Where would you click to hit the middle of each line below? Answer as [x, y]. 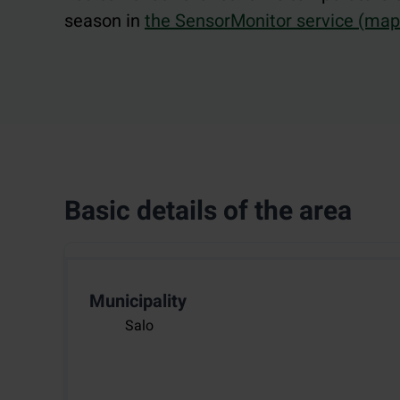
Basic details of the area [208, 212]
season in [104, 21]
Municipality [138, 302]
